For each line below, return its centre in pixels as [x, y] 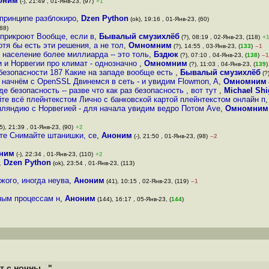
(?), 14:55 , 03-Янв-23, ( [206, 46]
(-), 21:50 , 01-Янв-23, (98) [170, 136]
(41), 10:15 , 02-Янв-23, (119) [147, 181]
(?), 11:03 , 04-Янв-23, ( [221, 64]
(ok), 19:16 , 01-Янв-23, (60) [169, 19]
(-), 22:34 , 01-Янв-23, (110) [54, 154]
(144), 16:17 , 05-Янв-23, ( [133, 199]
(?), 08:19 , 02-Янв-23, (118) [220, 37]
